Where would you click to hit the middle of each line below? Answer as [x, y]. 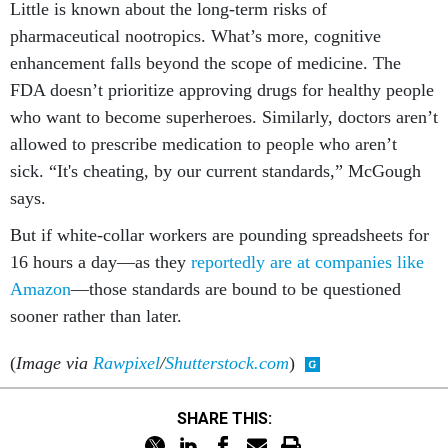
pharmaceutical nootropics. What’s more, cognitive [195, 36]
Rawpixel [126, 363]
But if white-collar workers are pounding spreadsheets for [219, 235]
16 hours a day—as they [100, 262]
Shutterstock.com [227, 363]
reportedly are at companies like [307, 262]
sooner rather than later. [96, 316]
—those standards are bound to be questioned [236, 289]
